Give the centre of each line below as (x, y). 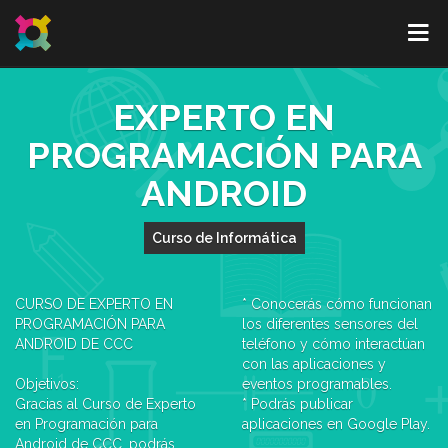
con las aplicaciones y (313, 364)
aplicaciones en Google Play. (335, 424)
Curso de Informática (224, 238)
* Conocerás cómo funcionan (336, 304)
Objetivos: (47, 384)
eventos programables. (316, 384)
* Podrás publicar (297, 404)
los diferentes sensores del (329, 324)
